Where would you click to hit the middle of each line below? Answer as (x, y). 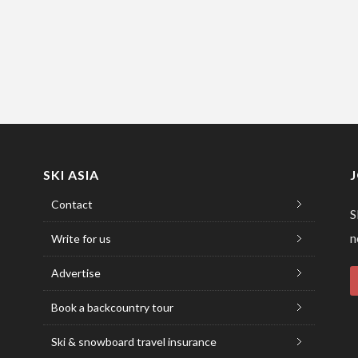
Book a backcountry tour (112, 307)
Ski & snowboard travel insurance (133, 341)
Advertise (76, 272)
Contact (72, 204)
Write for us (81, 238)
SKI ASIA (71, 174)
